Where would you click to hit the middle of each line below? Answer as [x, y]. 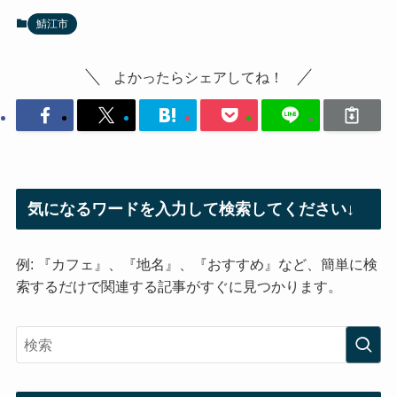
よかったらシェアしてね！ [198, 77]
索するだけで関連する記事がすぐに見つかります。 [179, 286]
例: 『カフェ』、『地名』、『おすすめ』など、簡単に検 [196, 264]
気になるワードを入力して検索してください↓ [191, 209]
